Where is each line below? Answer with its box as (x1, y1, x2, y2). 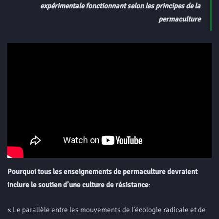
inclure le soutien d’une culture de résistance (7, 180, 149, 190)
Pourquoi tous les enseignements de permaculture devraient (7, 167, 197, 176)
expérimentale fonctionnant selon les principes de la (40, 1, 200, 11)
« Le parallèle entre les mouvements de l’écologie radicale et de (7, 205, 206, 215)
